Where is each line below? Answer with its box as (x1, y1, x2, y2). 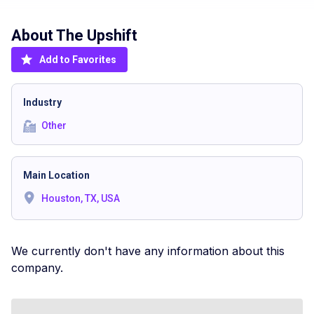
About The (11, 27, 87, 44)
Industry (23, 97, 62, 108)
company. (11, 261, 63, 275)
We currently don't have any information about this (11, 244, 285, 258)
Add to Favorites (39, 54, 116, 65)
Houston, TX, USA (41, 193, 120, 204)
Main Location (23, 170, 90, 181)
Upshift (87, 27, 137, 44)
